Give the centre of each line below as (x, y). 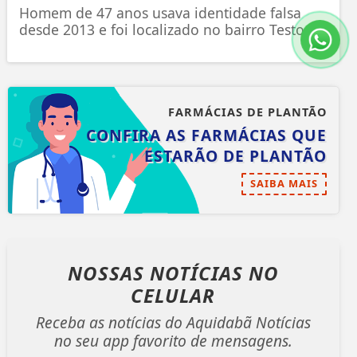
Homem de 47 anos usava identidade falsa (160, 13)
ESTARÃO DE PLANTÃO (235, 156)
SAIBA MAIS (284, 184)
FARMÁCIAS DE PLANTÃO (247, 112)
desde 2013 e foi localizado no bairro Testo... (167, 30)
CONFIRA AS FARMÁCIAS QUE (206, 135)
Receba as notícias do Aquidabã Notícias (173, 323)
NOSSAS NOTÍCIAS (158, 273)
